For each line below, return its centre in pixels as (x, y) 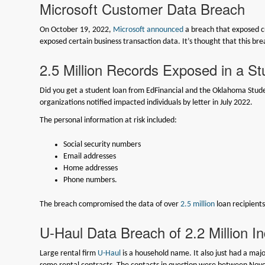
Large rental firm (69, 253)
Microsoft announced (148, 30)
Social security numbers (102, 144)
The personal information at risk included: (109, 120)
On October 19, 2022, (77, 30)
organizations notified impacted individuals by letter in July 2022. (146, 102)
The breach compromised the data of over (110, 204)
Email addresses (90, 156)
